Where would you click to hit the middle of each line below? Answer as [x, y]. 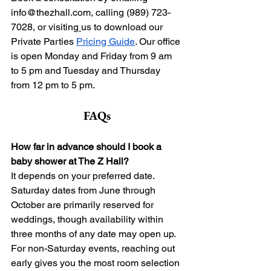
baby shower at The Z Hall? [70, 162]
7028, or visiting [45, 27]
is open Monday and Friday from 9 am [93, 56]
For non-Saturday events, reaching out [94, 249]
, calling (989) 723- [131, 13]
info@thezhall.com [51, 13]
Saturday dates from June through [84, 191]
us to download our [123, 27]
